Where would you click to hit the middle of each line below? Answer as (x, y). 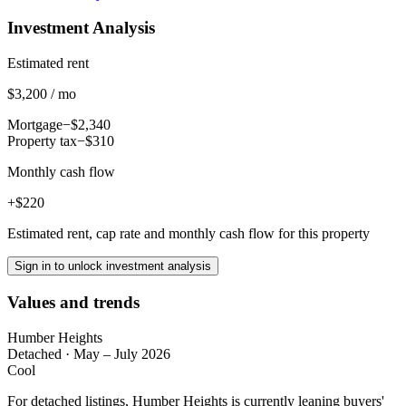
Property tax (42, 141)
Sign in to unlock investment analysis (113, 266)
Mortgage (35, 125)
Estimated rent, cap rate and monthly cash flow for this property (188, 234)
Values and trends (73, 302)
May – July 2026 (122, 353)
